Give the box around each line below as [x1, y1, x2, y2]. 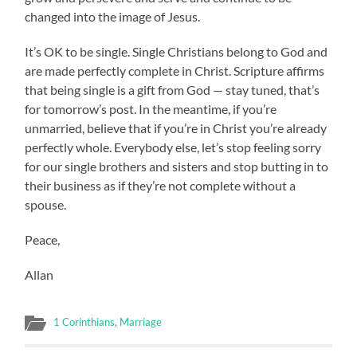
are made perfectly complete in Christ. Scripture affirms [25, 62, 325, 78]
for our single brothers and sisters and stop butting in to [25, 158, 329, 174]
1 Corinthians [53, 315, 116, 328]
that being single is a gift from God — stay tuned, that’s [25, 81, 320, 97]
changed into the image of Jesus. [25, 8, 201, 24]
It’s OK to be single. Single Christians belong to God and [25, 43, 328, 59]
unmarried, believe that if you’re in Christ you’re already [25, 120, 328, 135]
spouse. [25, 196, 67, 212]
